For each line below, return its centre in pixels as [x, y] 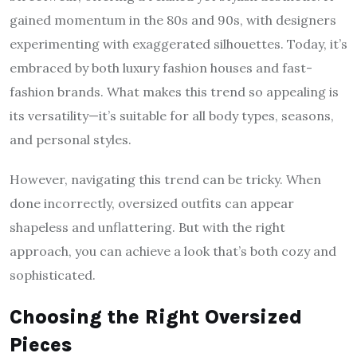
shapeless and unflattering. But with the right [147, 228]
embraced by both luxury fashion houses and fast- [161, 68]
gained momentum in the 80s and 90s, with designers [173, 20]
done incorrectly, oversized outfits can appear [152, 204]
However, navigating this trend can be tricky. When [165, 180]
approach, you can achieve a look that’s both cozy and [173, 251]
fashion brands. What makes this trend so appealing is [174, 92]
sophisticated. [53, 275]
